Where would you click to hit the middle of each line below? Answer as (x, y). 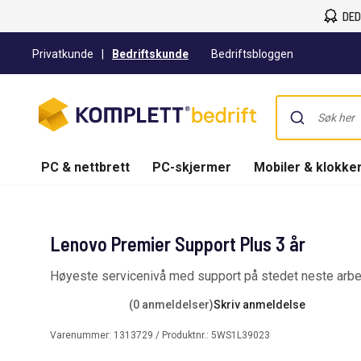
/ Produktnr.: (182, 335)
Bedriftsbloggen (252, 54)
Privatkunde (63, 54)
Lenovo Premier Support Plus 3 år (178, 244)
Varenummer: (82, 335)
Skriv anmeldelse (259, 304)
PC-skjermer (192, 167)
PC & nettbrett (85, 167)
